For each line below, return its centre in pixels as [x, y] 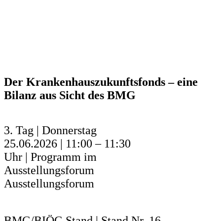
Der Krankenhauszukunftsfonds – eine [101, 82]
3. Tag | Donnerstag [50, 130]
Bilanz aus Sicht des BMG [70, 95]
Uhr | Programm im [50, 157]
